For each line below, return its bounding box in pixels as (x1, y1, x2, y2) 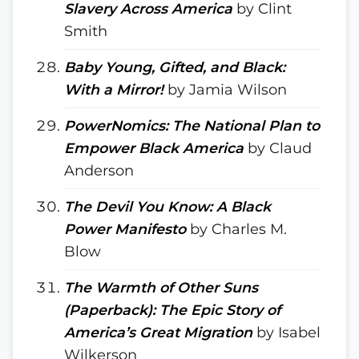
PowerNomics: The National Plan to (64, 117, 320, 134)
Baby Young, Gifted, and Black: (64, 58, 285, 75)
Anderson (64, 162, 134, 179)
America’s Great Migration (64, 324, 256, 341)
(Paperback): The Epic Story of (64, 301, 280, 318)
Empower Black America (64, 139, 244, 156)
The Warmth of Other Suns (64, 279, 258, 296)
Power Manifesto (64, 220, 186, 237)
